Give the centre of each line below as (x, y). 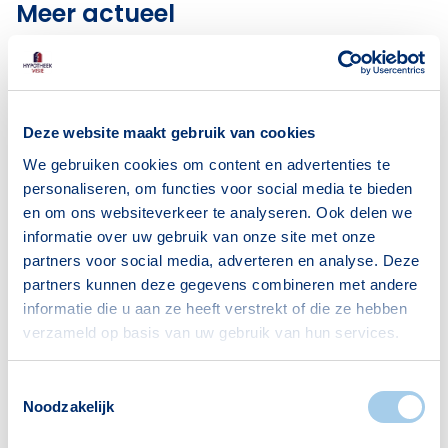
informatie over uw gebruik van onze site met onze (199, 236)
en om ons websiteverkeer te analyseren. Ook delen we (217, 212)
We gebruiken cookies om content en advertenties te (206, 164)
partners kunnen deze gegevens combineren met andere (220, 284)
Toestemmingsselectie (81, 386)
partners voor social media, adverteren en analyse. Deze (221, 260)
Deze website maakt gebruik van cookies (169, 132)
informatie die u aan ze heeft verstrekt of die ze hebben (215, 308)
